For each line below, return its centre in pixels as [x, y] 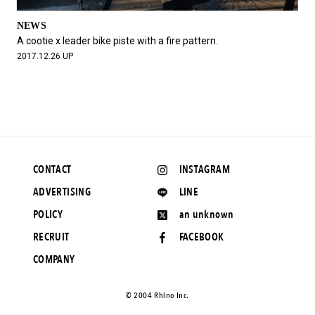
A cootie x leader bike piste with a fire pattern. [117, 41]
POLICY [48, 215]
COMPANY [54, 260]
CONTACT [52, 170]
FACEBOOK [201, 237]
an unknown [206, 215]
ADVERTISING [62, 192]
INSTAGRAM [204, 170]
